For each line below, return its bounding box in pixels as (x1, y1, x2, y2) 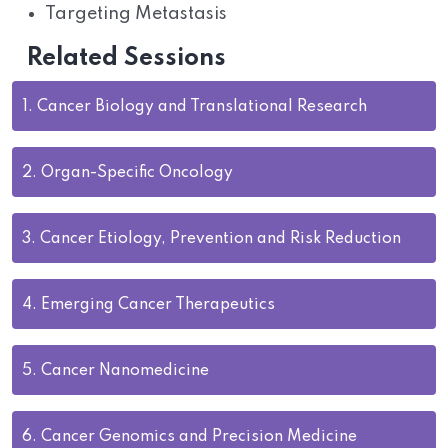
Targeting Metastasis (45, 5, 227, 23)
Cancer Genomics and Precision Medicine (41, 429, 357, 445)
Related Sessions (27, 46, 226, 71)
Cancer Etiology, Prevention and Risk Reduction (40, 231, 401, 247)
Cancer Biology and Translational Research (37, 99, 367, 115)
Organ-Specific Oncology (41, 165, 233, 181)
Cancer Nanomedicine (41, 363, 209, 379)
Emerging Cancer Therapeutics (41, 297, 275, 313)
